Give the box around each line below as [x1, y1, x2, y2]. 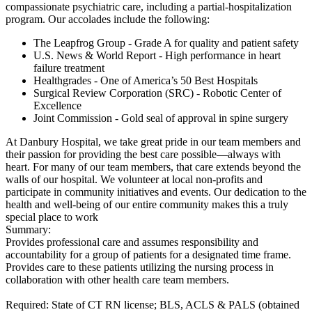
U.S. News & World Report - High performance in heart [33, 49, 281, 61]
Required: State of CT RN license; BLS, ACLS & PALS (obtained [6, 298, 299, 311]
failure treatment [33, 61, 104, 74]
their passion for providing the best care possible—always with [6, 148, 281, 160]
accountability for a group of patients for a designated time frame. [6, 248, 291, 260]
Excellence [33, 99, 81, 111]
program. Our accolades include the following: [6, 13, 210, 25]
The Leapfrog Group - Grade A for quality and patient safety [33, 36, 299, 49]
